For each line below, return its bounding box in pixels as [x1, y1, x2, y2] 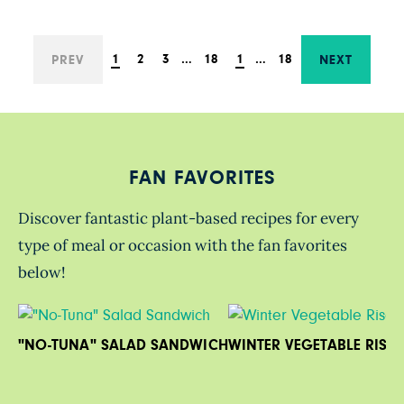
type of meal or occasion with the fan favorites [18, 235, 347, 255]
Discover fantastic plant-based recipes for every [18, 208, 359, 228]
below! [18, 262, 66, 282]
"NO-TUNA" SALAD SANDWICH [18, 338, 228, 353]
